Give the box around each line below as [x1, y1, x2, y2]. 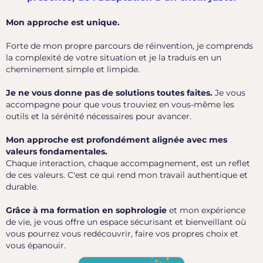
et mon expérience [167, 205, 245, 216]
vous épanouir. [6, 240, 66, 251]
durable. [6, 181, 38, 193]
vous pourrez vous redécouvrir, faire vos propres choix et [6, 228, 238, 240]
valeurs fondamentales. [6, 146, 107, 157]
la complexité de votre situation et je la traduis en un [6, 52, 221, 63]
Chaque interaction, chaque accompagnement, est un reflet [6, 158, 250, 169]
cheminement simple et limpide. [6, 64, 140, 75]
